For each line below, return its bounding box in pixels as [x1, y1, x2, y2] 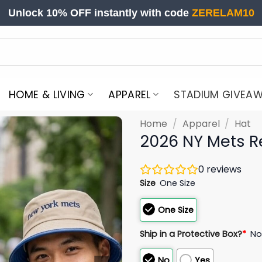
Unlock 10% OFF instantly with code [8, 7, 192, 19]
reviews [204, 162, 242, 176]
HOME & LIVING [9, 87, 85, 102]
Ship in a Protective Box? [140, 227, 242, 240]
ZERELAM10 [191, 7, 254, 19]
